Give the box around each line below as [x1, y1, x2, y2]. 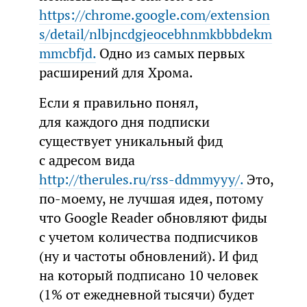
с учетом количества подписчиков [38, 228, 258, 247]
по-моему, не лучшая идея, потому [38, 190, 263, 208]
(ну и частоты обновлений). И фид [38, 247, 258, 266]
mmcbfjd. [38, 45, 96, 63]
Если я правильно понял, [38, 94, 198, 112]
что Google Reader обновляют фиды [38, 209, 267, 228]
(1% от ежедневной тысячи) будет [38, 286, 254, 304]
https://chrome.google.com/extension [38, 6, 270, 25]
